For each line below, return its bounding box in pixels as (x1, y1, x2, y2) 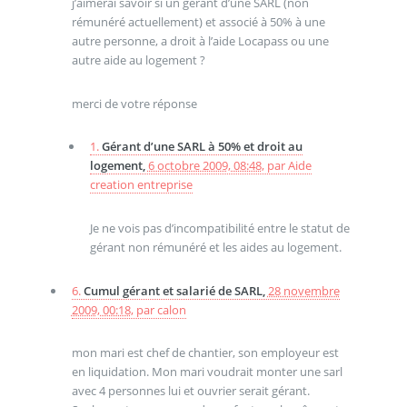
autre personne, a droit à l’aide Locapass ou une (71, 33, 329, 50)
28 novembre (267, 282, 340, 299)
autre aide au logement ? (71, 52, 205, 69)
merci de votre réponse (71, 94, 197, 112)
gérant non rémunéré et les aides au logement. (89, 239, 342, 256)
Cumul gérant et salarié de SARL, (83, 282, 268, 299)
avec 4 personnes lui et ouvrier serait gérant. (71, 382, 310, 400)
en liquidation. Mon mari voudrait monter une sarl (71, 363, 342, 381)
